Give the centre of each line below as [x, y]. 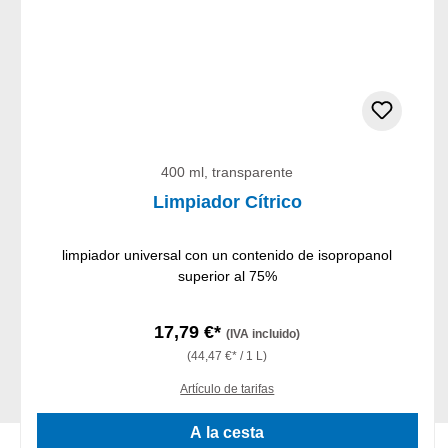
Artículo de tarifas [227, 389]
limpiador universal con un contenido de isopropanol [227, 255]
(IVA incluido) [263, 334]
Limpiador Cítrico [227, 202]
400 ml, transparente [227, 172]
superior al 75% [227, 276]
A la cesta [227, 433]
